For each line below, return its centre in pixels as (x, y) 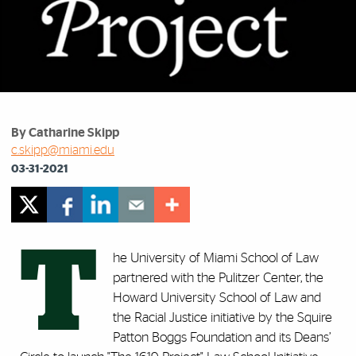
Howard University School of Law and (217, 298)
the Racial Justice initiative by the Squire (222, 318)
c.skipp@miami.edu (63, 151)
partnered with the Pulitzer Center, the (218, 278)
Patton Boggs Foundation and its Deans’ (222, 338)
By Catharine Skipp (65, 133)
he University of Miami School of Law (216, 258)
